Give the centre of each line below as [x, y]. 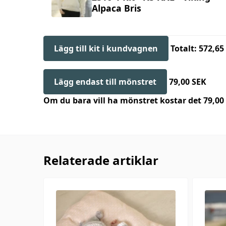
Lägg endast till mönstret [105, 82]
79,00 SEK [188, 82]
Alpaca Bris [117, 8]
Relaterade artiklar [101, 160]
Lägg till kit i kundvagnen [106, 48]
